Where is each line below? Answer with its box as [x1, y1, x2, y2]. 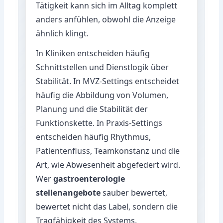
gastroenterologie [53, 173, 125, 184]
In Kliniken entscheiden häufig [36, 47, 150, 59]
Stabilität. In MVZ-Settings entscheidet [36, 75, 180, 87]
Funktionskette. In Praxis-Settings [36, 117, 163, 128]
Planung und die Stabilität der [36, 103, 148, 114]
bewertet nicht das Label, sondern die [36, 201, 178, 212]
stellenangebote [36, 187, 101, 198]
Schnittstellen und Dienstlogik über [36, 61, 169, 73]
